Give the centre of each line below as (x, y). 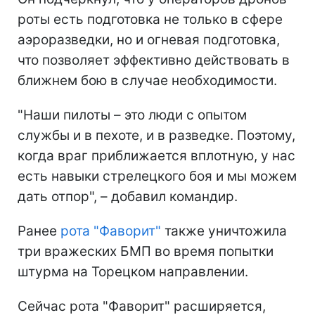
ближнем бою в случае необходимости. (147, 80)
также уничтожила (224, 231)
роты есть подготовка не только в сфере (150, 19)
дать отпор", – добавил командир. (128, 196)
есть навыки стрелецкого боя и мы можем (157, 176)
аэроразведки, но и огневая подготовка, (149, 39)
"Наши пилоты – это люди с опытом (132, 115)
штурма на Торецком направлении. (133, 271)
